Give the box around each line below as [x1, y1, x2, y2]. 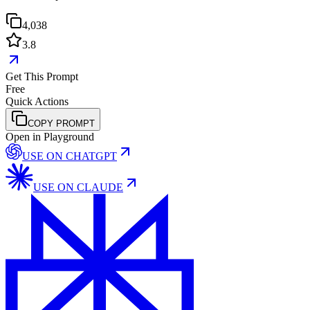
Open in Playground [6, 131, 94, 143]
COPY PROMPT [28, 118, 95, 129]
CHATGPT [66, 150, 117, 163]
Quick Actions [6, 95, 69, 108]
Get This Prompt [6, 71, 78, 83]
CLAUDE [77, 181, 123, 194]
